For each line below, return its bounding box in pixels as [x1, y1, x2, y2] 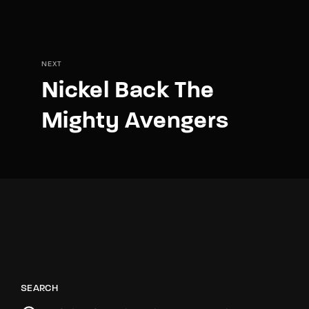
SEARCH [21, 283, 59, 294]
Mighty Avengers [41, 109, 229, 134]
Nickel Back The [41, 79, 215, 103]
